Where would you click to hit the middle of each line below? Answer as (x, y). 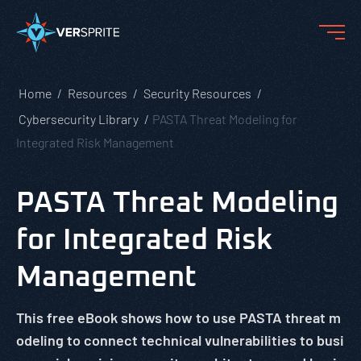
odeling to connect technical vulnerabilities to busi (180, 340)
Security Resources (197, 93)
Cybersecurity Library (79, 119)
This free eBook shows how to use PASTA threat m (178, 317)
